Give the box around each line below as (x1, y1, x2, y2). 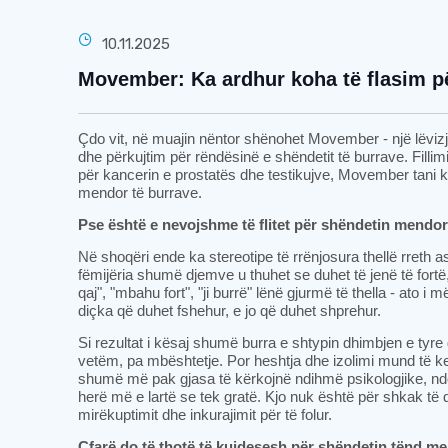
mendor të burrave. (78, 184, 203, 201)
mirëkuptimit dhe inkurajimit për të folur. (78, 406, 333, 423)
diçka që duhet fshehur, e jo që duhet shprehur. (78, 302, 382, 319)
